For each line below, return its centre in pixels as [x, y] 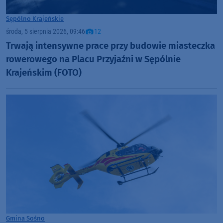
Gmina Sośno [25, 218]
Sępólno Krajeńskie [35, 18]
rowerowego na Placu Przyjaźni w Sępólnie [93, 59]
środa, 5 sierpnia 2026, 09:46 [46, 31]
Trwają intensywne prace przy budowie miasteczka [111, 46]
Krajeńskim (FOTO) [44, 72]
